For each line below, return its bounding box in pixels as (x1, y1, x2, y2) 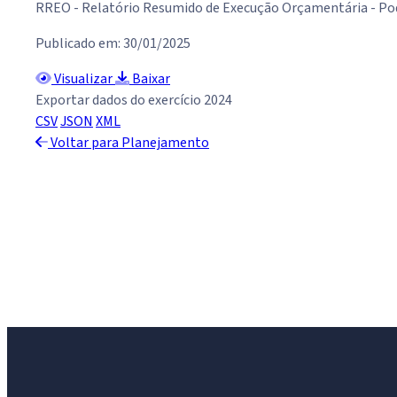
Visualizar (51, 69, 115, 90)
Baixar (129, 69, 170, 90)
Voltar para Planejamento (48, 133, 209, 153)
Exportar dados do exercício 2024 (35, 90, 232, 111)
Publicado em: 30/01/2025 (35, 34, 191, 54)
